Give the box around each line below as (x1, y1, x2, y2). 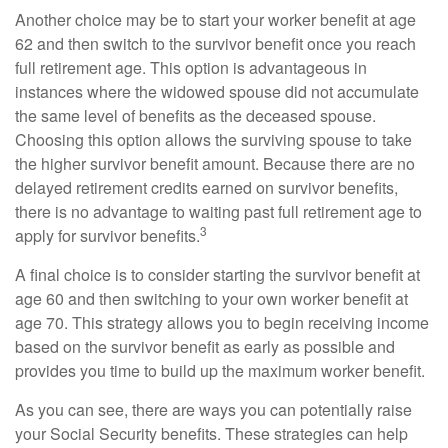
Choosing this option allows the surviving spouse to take (15, 128, 412, 151)
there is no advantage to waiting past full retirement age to (15, 200, 422, 223)
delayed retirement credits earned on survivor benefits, (15, 176, 398, 199)
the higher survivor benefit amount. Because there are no (15, 152, 415, 175)
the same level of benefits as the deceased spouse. (15, 104, 376, 127)
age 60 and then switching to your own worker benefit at (15, 287, 408, 310)
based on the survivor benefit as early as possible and (15, 335, 395, 358)
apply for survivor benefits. (15, 224, 200, 247)
